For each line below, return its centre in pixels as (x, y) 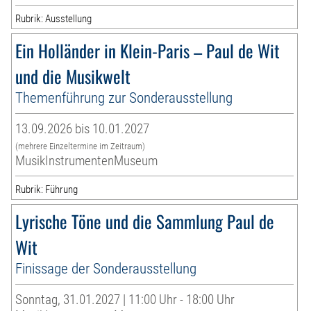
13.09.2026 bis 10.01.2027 (83, 128)
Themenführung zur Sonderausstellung (124, 97)
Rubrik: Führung (47, 189)
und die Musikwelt (73, 76)
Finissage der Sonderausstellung (106, 268)
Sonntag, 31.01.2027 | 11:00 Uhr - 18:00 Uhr (125, 299)
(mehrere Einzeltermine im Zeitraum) (81, 146)
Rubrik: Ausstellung (54, 18)
